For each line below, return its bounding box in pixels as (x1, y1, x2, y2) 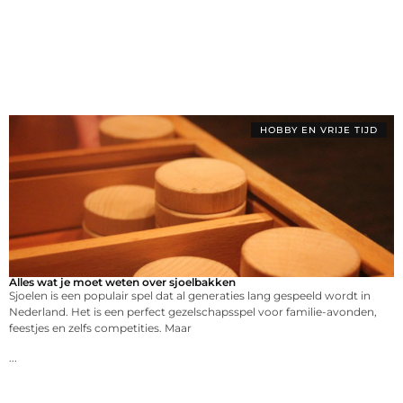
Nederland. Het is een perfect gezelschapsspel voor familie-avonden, (9, 305, 377, 319)
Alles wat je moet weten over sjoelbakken (9, 275, 236, 290)
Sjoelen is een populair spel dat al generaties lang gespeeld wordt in (9, 289, 371, 303)
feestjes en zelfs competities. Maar (9, 321, 192, 336)
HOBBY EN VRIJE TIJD (260, 124, 378, 137)
